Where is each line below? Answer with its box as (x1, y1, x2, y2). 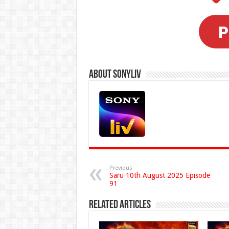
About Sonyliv (88, 69, 141, 81)
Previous (109, 165, 132, 172)
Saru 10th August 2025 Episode (109, 171, 210, 180)
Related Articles (88, 199, 151, 212)
